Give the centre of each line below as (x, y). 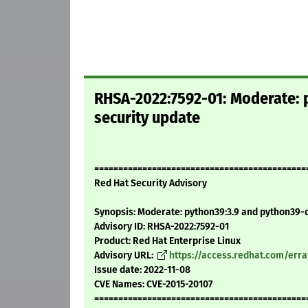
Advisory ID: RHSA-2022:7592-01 (162, 227)
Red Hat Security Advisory (151, 184)
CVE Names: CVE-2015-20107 (153, 285)
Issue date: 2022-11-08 (142, 270)
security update (147, 118)
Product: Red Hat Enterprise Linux (167, 241)
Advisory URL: (125, 256)
